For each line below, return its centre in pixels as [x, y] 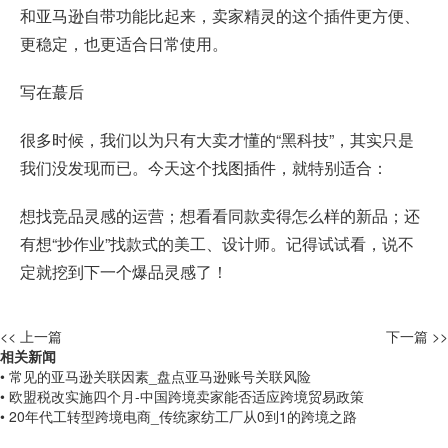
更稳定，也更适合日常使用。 [124, 43]
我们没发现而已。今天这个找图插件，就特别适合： [204, 167]
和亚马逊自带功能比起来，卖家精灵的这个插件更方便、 [220, 15]
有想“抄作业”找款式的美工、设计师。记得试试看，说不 [217, 243]
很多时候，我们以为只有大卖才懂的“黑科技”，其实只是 [217, 139]
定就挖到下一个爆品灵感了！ [124, 271]
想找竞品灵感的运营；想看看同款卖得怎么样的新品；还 [220, 215]
